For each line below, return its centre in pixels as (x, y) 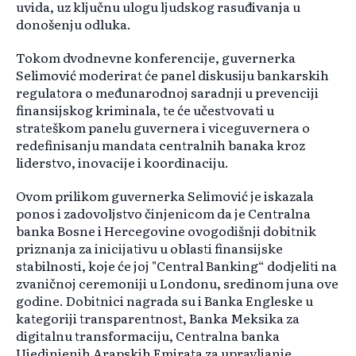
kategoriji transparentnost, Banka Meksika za (158, 318)
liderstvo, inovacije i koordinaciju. (122, 163)
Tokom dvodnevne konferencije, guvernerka (156, 58)
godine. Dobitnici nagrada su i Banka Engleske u (164, 301)
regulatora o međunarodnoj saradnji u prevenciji (167, 93)
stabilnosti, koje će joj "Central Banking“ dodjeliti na (176, 266)
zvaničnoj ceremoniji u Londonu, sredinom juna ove (177, 283)
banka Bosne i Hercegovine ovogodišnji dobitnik (166, 231)
